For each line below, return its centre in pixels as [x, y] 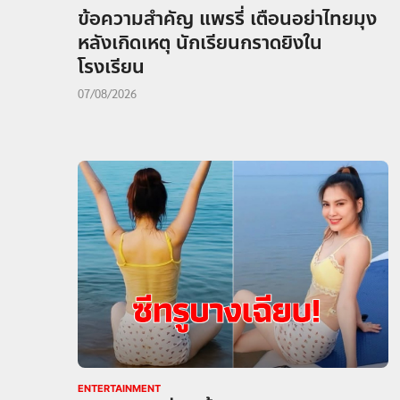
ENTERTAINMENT [119, 389]
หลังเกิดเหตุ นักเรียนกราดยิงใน [200, 42]
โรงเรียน [111, 67]
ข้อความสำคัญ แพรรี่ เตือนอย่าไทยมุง [227, 18]
